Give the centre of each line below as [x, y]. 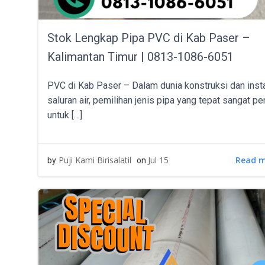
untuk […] [65, 115]
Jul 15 [158, 160]
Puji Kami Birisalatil [95, 160]
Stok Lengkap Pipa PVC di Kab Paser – [149, 38]
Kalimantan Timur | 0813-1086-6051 [140, 57]
